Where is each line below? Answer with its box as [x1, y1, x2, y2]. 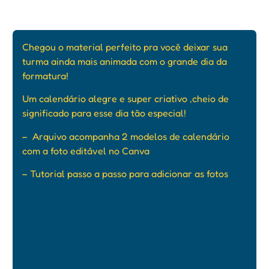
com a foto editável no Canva [22, 144, 152, 157]
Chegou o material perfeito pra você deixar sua [22, 40, 228, 53]
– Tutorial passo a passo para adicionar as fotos [22, 168, 231, 180]
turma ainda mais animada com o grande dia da [22, 55, 227, 67]
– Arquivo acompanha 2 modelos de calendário [22, 130, 229, 142]
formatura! [22, 69, 71, 82]
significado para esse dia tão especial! [22, 107, 186, 119]
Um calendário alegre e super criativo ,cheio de [22, 92, 229, 105]
